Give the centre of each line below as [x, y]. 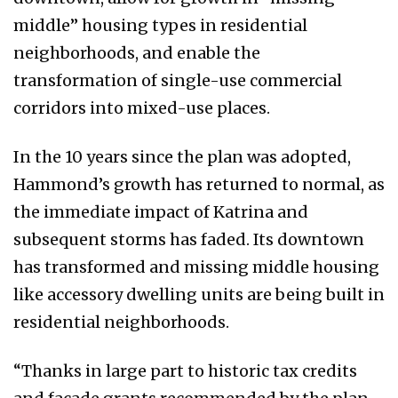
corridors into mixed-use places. [142, 108]
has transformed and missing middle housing [196, 267]
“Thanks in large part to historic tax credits [185, 371]
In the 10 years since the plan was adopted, [182, 157]
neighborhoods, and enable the [137, 53]
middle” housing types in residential [160, 26]
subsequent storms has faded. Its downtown [189, 240]
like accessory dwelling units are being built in [199, 295]
